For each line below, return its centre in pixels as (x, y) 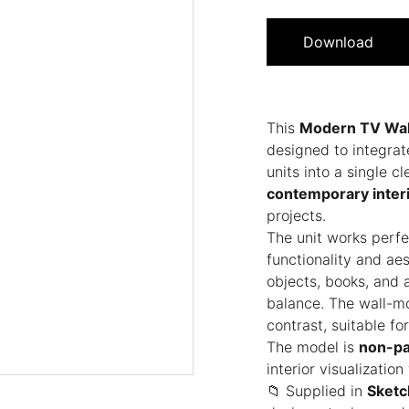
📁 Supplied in (317, 391)
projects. (296, 215)
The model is (313, 347)
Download (338, 42)
